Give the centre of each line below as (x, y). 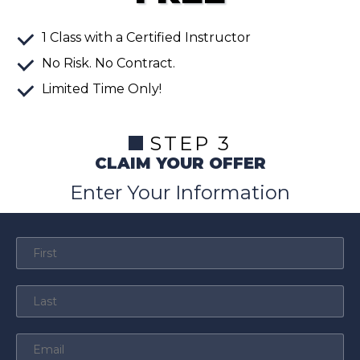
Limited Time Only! (102, 89)
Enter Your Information (180, 192)
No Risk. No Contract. (108, 63)
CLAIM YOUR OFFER (180, 163)
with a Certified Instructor (168, 37)
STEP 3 (190, 143)
